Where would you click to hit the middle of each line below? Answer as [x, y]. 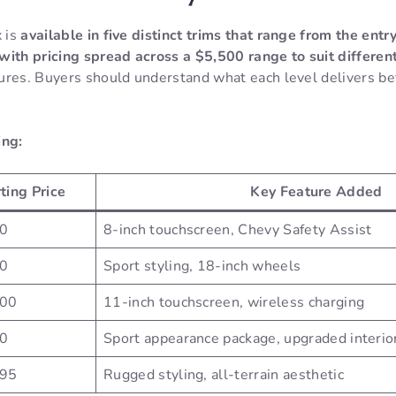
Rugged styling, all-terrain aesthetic [224, 375]
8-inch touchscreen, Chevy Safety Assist [238, 230]
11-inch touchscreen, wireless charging [234, 303]
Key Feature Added [316, 192]
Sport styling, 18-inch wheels [202, 267]
